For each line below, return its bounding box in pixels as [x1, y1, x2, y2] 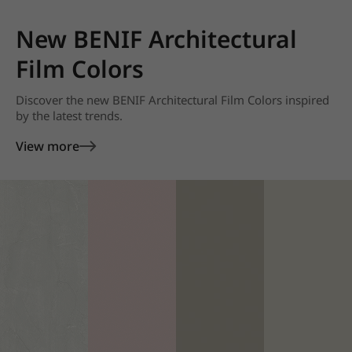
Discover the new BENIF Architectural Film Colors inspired [16, 92, 329, 108]
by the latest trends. [16, 108, 123, 123]
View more [16, 137, 79, 155]
